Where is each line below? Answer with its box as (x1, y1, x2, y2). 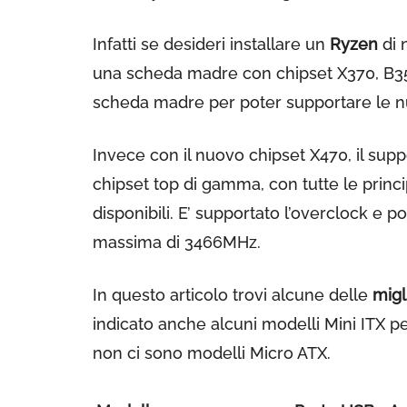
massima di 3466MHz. (93, 233, 261, 252)
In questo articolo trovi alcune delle (93, 285, 372, 304)
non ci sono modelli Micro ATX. (93, 343, 331, 362)
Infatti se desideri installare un (93, 35, 330, 54)
